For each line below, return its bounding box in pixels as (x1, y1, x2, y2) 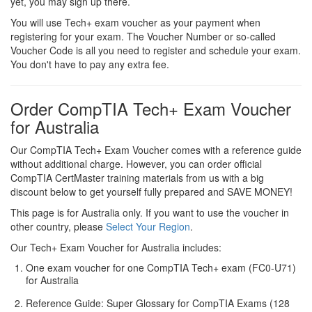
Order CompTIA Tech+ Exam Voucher (10, 96, 291, 120)
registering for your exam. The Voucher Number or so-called (10, 29, 276, 43)
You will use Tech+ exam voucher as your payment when (10, 15, 260, 29)
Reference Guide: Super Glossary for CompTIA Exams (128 (26, 296, 290, 310)
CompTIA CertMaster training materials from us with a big (10, 171, 264, 185)
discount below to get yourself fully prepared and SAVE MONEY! (10, 185, 292, 198)
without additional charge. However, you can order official (10, 157, 262, 171)
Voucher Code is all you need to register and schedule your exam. (10, 43, 301, 57)
